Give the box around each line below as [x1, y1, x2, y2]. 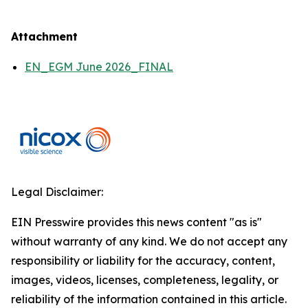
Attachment [11, 30, 78, 43]
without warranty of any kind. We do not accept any [11, 234, 287, 248]
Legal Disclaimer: [11, 185, 103, 199]
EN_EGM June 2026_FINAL [25, 60, 173, 74]
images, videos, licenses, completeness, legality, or [11, 273, 278, 287]
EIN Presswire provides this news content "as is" [11, 215, 262, 229]
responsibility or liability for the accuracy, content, [11, 254, 275, 267]
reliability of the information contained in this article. [11, 292, 287, 306]
